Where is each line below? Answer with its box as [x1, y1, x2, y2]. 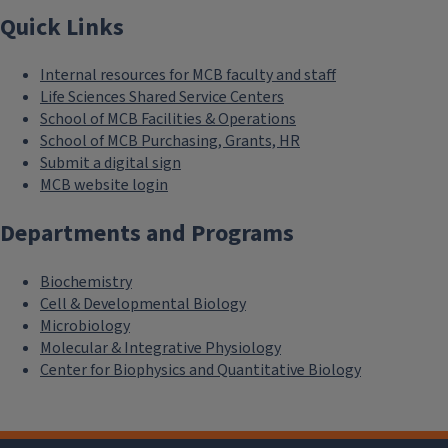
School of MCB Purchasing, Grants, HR [40, 130, 300, 153]
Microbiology [40, 315, 130, 338]
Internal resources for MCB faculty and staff [40, 64, 336, 87]
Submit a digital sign [40, 152, 181, 175]
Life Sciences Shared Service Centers [40, 86, 284, 109]
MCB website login [40, 174, 168, 197]
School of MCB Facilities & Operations [40, 108, 296, 131]
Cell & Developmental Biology [40, 293, 246, 316]
